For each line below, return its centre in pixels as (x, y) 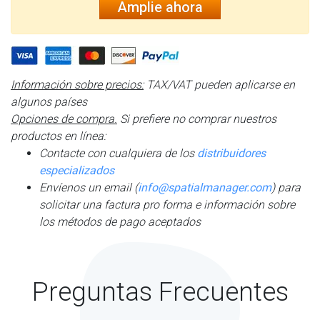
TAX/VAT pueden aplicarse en (219, 84)
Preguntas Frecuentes (160, 291)
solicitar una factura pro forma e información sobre (167, 204)
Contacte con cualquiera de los (118, 153)
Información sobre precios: (77, 84)
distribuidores (231, 153)
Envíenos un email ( (89, 187)
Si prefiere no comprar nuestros (197, 119)
